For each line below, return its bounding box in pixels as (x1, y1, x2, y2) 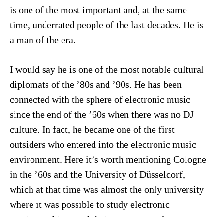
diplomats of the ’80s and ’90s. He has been (9, 79, 182, 90)
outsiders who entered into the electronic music (9, 139, 196, 150)
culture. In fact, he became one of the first (9, 124, 175, 135)
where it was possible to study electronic (9, 199, 170, 210)
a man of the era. (9, 34, 76, 45)
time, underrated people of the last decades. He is (9, 19, 203, 30)
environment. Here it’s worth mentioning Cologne (9, 154, 206, 165)
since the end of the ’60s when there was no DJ (9, 109, 194, 120)
